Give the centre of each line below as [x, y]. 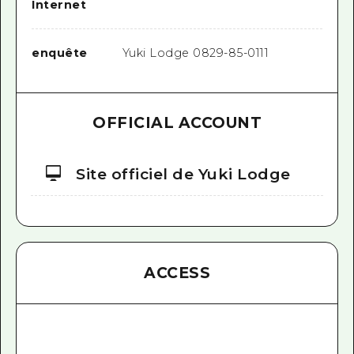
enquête [60, 53]
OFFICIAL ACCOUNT [177, 123]
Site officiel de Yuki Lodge [183, 174]
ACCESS [177, 273]
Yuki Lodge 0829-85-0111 [196, 53]
